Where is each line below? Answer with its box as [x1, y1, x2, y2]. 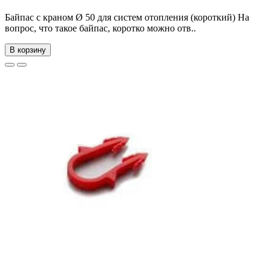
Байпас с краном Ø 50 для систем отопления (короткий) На [5, 12, 249, 23]
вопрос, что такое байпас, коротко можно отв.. [5, 23, 196, 34]
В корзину [10, 45, 46, 55]
